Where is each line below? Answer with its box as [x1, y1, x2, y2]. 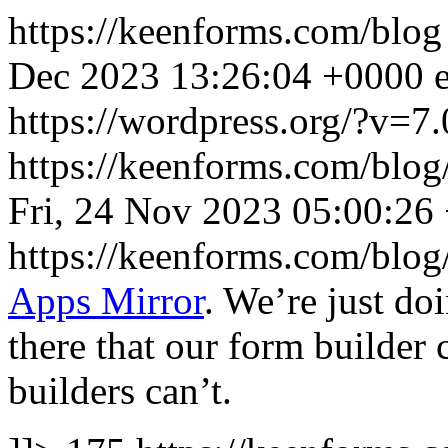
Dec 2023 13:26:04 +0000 [8, 54, 424, 97]
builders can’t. [8, 369, 232, 412]
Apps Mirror [8, 279, 204, 322]
